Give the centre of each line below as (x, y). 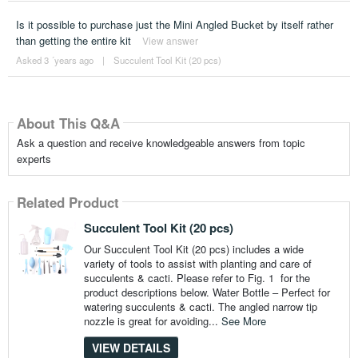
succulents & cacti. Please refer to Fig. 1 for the (197, 278)
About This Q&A (68, 123)
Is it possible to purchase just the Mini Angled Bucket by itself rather (174, 25)
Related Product (68, 202)
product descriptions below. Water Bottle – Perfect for (207, 292)
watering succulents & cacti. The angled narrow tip (200, 307)
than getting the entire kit (73, 41)
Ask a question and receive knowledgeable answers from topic (161, 143)
